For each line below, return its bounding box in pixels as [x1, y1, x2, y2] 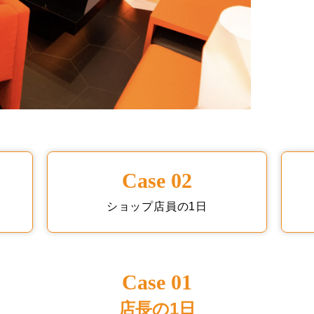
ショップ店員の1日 [106, 200, 208, 212]
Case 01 [122, 270, 192, 294]
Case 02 [121, 168, 192, 192]
